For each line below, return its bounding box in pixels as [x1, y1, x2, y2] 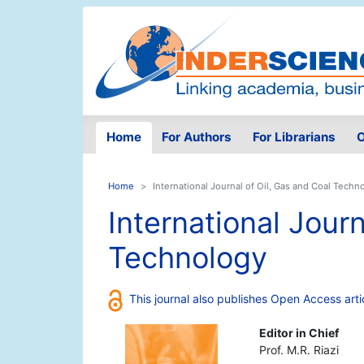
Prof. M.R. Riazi [258, 343, 339, 357]
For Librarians [252, 129, 336, 145]
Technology [108, 240, 267, 276]
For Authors [162, 129, 232, 145]
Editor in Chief [258, 326, 339, 340]
